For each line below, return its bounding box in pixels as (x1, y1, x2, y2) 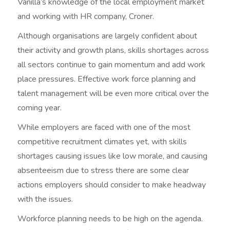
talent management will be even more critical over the (17, 88, 209, 100)
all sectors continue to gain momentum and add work (17, 59, 206, 71)
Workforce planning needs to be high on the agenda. (17, 213, 203, 225)
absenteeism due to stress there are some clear (17, 165, 189, 177)
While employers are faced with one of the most (17, 122, 191, 133)
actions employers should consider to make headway (17, 179, 206, 191)
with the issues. (17, 194, 73, 205)
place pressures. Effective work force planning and (17, 73, 196, 85)
